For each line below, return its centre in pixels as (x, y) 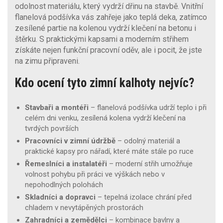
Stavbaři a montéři (57, 107)
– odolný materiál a (148, 141)
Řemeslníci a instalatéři (66, 164)
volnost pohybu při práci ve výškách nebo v (95, 174)
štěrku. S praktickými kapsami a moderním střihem (102, 39)
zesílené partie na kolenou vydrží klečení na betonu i (106, 28)
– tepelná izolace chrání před (144, 197)
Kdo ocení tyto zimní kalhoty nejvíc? (105, 83)
